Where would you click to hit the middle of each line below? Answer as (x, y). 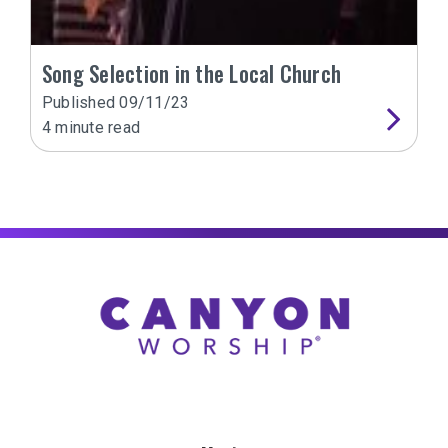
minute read (96, 127)
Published (81, 102)
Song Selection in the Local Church (192, 72)
